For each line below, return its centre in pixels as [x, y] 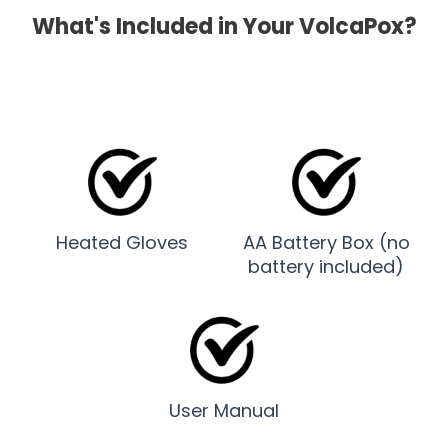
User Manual [224, 410]
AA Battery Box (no [326, 242]
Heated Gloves [122, 242]
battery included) [326, 266]
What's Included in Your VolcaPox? [224, 26]
